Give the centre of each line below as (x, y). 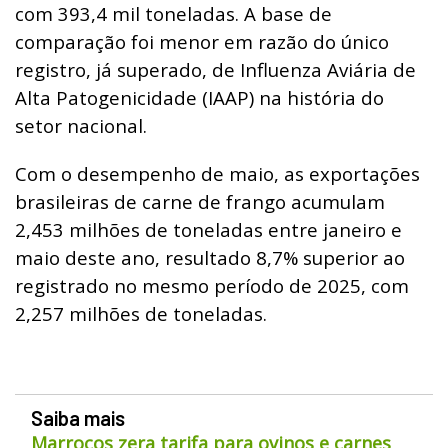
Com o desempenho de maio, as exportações (217, 173)
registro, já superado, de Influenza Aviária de (215, 69)
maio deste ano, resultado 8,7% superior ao (210, 257)
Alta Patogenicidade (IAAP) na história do (199, 97)
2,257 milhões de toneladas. (141, 313)
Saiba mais (78, 417)
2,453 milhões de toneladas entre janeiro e (208, 229)
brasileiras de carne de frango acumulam (200, 201)
